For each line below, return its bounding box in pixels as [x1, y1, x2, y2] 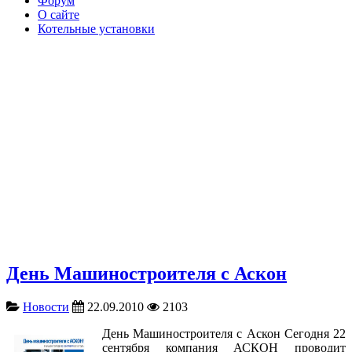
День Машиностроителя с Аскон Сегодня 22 [102, 326, 346, 340]
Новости [23, 299, 69, 313]
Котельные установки [38, 22, 155, 35]
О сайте [38, 8, 79, 21]
